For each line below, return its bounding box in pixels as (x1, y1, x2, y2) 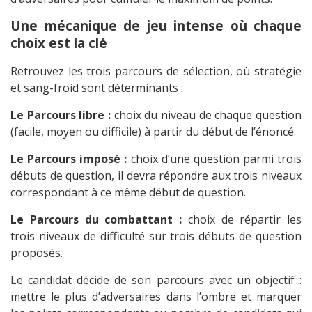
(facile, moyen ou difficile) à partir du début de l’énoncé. (10, 124, 296, 140)
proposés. (10, 245, 63, 261)
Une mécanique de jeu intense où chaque (10, 17, 302, 35)
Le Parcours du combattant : (10, 212, 182, 228)
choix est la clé (10, 34, 107, 52)
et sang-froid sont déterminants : (10, 80, 183, 96)
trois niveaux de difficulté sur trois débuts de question (10, 228, 302, 244)
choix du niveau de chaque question (111, 107, 302, 123)
